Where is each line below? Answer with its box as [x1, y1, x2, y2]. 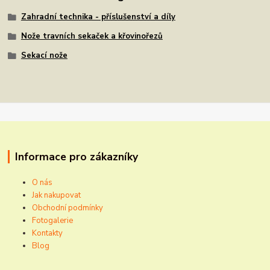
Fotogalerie [32, 215, 74, 227]
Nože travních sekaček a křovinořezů [20, 30, 163, 42]
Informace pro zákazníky [14, 149, 138, 165]
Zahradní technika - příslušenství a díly [20, 11, 175, 23]
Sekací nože [20, 49, 67, 61]
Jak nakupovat [32, 190, 81, 201]
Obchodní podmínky [32, 202, 104, 214]
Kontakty [32, 228, 63, 239]
